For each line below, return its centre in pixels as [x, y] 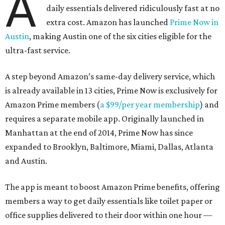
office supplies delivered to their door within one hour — [109, 215]
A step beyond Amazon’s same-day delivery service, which [110, 76]
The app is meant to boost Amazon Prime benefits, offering [113, 187]
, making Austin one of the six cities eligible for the [120, 36]
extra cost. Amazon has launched [108, 22]
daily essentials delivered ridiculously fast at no [133, 8]
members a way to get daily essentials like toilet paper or [109, 201]
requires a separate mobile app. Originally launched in [104, 119]
